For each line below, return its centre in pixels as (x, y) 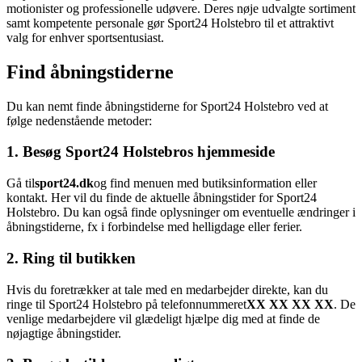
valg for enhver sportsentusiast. (85, 37)
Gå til (21, 183)
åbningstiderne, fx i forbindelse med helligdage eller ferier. (154, 227)
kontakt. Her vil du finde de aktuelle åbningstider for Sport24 (162, 198)
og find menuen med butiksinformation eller (205, 183)
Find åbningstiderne (90, 72)
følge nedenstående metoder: (79, 120)
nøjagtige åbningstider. (64, 333)
